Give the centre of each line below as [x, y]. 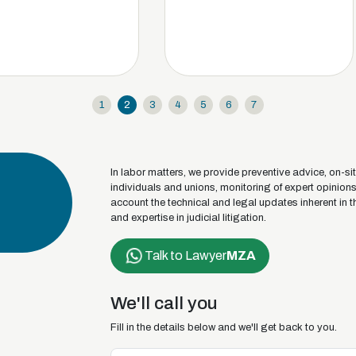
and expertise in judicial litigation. [188, 218]
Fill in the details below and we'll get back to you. [223, 328]
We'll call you [164, 304]
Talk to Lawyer [185, 256]
